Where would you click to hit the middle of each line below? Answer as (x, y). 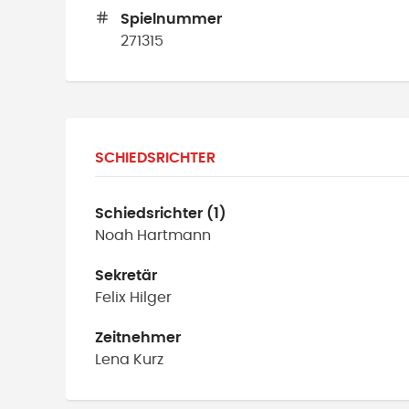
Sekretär (126, 276)
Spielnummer (171, 19)
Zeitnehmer (138, 338)
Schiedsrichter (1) (161, 214)
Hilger (151, 298)
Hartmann (174, 236)
